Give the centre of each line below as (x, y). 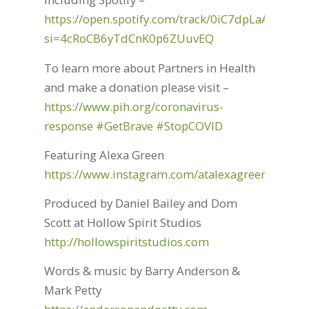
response (68, 126)
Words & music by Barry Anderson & (142, 271)
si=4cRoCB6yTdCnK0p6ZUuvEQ (129, 39)
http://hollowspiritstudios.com (126, 242)
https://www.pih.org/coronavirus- (133, 106)
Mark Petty (72, 290)
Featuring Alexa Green (104, 154)
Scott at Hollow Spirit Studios (122, 223)
